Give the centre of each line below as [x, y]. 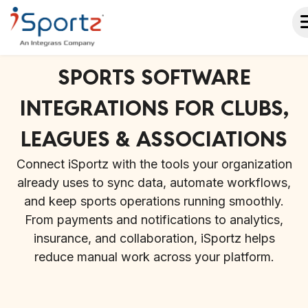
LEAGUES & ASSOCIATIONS [154, 139]
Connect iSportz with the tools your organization [154, 164]
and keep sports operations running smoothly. [154, 201]
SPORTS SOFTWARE [154, 77]
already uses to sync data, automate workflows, [154, 183]
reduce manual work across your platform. [154, 257]
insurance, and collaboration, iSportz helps [154, 238]
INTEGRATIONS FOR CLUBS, [154, 108]
